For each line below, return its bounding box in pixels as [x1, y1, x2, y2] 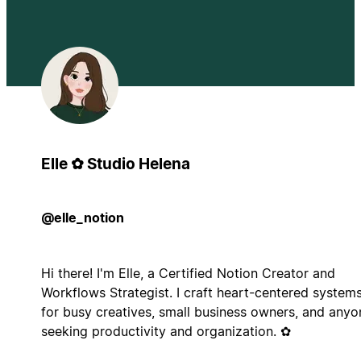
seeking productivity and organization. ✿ [40, 322, 291, 339]
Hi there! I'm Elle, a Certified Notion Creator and [40, 264, 335, 281]
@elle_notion [40, 209, 124, 226]
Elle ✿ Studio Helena [40, 154, 190, 173]
